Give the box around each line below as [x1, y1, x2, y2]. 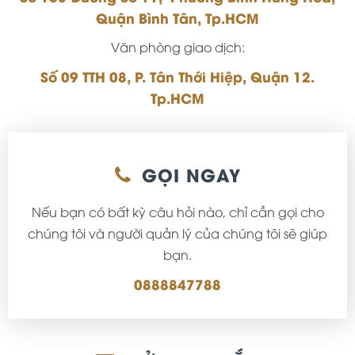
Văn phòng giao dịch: [110, 37, 245, 55]
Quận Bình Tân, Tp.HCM [96, 7, 259, 27]
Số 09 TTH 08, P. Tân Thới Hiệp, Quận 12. [40, 66, 315, 86]
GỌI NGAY [135, 161, 241, 187]
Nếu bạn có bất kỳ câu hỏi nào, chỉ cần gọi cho [31, 202, 324, 220]
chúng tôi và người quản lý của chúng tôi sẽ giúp [28, 223, 327, 242]
